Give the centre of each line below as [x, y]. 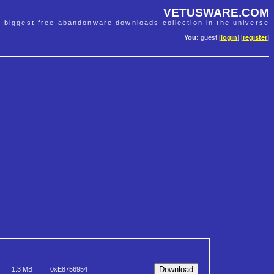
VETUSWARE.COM [216, 12]
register [255, 38]
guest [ [210, 38]
